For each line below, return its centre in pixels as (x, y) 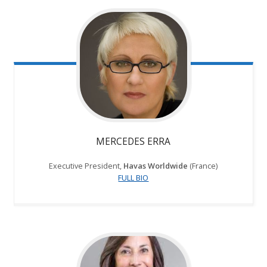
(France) (203, 166)
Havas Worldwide (156, 166)
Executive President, (86, 166)
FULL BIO (133, 178)
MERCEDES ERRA (133, 142)
